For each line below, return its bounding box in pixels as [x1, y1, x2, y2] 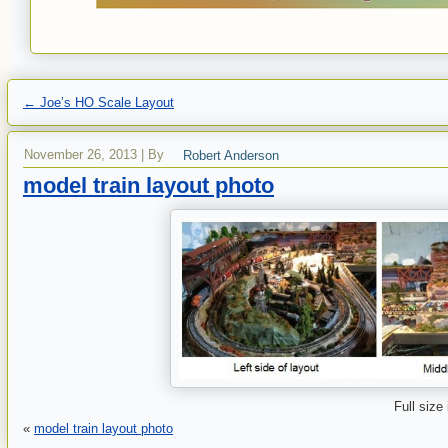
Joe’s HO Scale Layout [36, 95, 174, 110]
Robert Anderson [183, 147, 279, 162]
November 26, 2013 [24, 147, 137, 162]
